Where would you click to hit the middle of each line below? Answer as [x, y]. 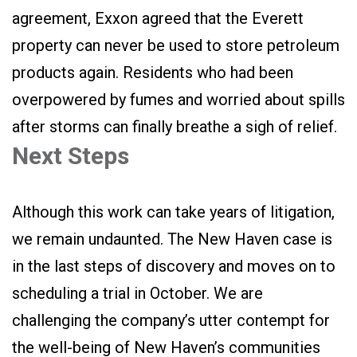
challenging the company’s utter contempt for [171, 320]
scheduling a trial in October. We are [137, 293]
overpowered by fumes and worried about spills [178, 100]
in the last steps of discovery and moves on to [174, 266]
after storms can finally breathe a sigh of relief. [175, 127]
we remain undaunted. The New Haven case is [172, 239]
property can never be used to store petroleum [176, 45]
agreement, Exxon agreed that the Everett [158, 18]
